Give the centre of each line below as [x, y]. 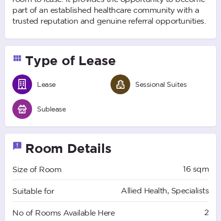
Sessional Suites [161, 84]
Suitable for [33, 191]
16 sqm [196, 168]
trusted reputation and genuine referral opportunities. [109, 20]
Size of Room [37, 169]
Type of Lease [71, 60]
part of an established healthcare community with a [106, 10]
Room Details [68, 148]
